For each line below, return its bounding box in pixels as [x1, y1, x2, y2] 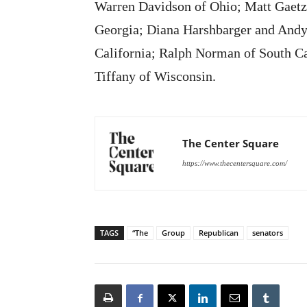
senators [252, 228, 283, 238]
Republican [199, 228, 238, 238]
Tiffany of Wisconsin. [95, 69, 216, 84]
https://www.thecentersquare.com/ [182, 159, 287, 168]
